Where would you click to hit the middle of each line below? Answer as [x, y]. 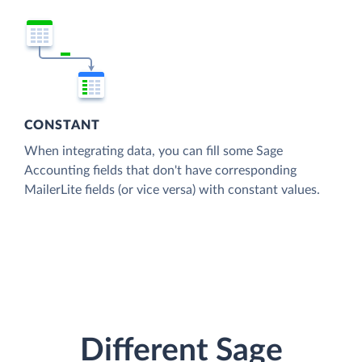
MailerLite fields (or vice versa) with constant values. [172, 189]
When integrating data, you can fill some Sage [154, 151]
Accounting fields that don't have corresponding [160, 170]
